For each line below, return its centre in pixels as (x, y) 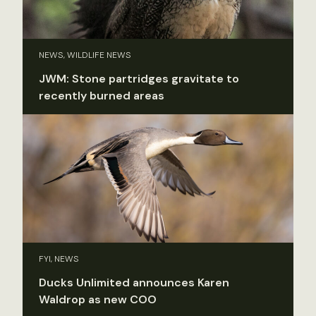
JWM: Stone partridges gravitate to (139, 78)
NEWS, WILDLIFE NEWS (85, 55)
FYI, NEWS (59, 259)
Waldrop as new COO (98, 300)
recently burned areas (102, 95)
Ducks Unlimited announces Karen (134, 283)
